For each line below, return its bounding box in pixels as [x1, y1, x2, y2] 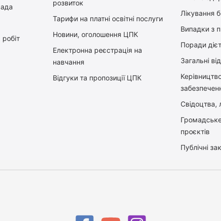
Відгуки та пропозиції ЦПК [53, 74, 142, 82]
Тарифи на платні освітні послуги [53, 14, 163, 23]
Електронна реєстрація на [53, 46, 143, 55]
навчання [53, 58, 85, 67]
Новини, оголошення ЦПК [53, 30, 139, 39]
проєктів [180, 127, 210, 136]
